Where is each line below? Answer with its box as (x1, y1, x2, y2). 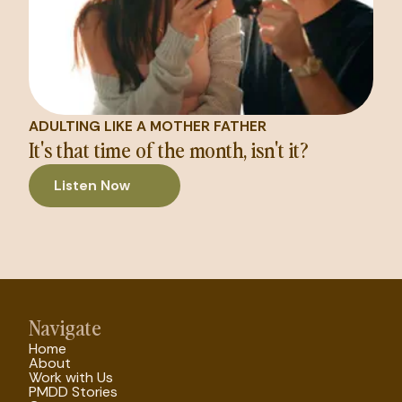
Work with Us (29, 368, 113, 387)
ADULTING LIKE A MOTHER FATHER (29, 117, 267, 135)
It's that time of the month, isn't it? (29, 135, 309, 163)
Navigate (29, 312, 101, 341)
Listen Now (54, 176, 130, 195)
